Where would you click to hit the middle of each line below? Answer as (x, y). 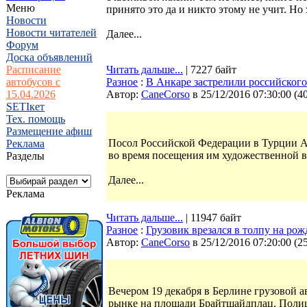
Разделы (25, 156)
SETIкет (25, 107)
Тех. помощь (36, 119)
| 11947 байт (212, 218)
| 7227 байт (210, 70)
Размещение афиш (49, 131)
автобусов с (33, 82)
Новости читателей (51, 33)
